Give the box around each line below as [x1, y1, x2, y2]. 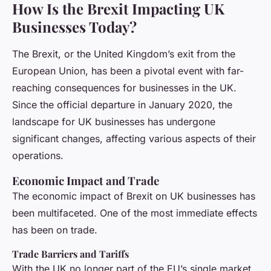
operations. [12, 149, 64, 162]
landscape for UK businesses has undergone [12, 116, 215, 128]
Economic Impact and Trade [12, 173, 159, 189]
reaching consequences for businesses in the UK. [12, 82, 237, 94]
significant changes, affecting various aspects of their [12, 132, 256, 145]
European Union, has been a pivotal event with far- [12, 65, 244, 77]
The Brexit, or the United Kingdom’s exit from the [12, 48, 235, 60]
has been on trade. [12, 224, 97, 237]
